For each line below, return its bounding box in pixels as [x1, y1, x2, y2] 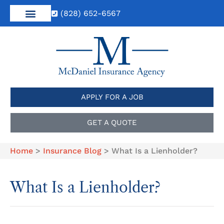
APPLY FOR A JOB [80, 92, 143, 101]
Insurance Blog [43, 145, 101, 155]
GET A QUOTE [87, 117, 137, 127]
